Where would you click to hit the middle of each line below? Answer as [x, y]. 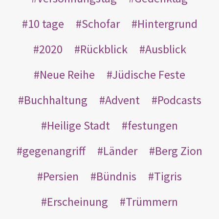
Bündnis [116, 176]
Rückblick [104, 49]
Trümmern [152, 201]
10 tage [46, 23]
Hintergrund [167, 23]
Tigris [168, 176]
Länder [120, 151]
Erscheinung [77, 201]
